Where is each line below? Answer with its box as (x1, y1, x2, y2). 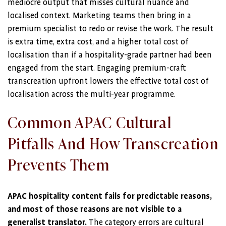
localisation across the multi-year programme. (8, 90, 176, 99)
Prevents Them (8, 153, 109, 175)
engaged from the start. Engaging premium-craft (8, 64, 186, 73)
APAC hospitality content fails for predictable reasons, (8, 192, 212, 201)
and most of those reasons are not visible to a (8, 205, 182, 214)
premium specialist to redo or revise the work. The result (8, 24, 213, 33)
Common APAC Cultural (8, 110, 172, 133)
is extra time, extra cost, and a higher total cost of (8, 37, 189, 46)
